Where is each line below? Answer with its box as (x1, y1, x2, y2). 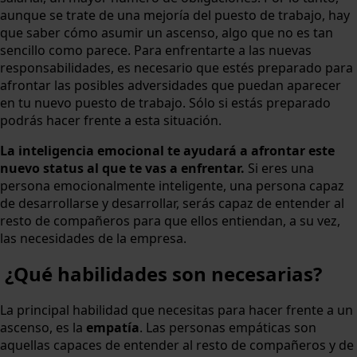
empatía (86, 318, 139, 336)
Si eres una (245, 159, 314, 177)
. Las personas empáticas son (139, 318, 316, 336)
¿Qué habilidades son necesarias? (5, 260, 322, 287)
